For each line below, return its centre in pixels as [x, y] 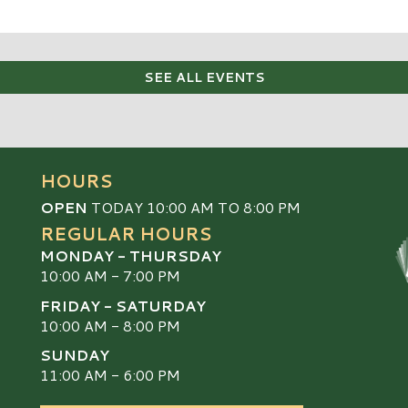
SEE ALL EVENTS [204, 78]
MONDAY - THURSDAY [131, 256]
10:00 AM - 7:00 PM [110, 276]
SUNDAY [75, 354]
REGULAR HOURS [126, 234]
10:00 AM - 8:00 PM [110, 325]
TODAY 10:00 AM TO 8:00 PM [194, 208]
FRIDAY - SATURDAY [123, 305]
